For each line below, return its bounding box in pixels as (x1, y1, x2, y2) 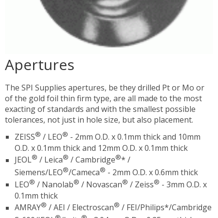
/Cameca (69, 167, 100, 178)
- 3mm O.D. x (160, 179, 207, 190)
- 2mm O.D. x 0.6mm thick (106, 167, 198, 178)
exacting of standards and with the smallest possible (5, 104, 196, 115)
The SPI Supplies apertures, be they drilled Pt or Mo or (5, 82, 204, 93)
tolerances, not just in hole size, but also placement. (5, 114, 193, 126)
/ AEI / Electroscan (47, 202, 114, 213)
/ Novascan (79, 179, 122, 190)
